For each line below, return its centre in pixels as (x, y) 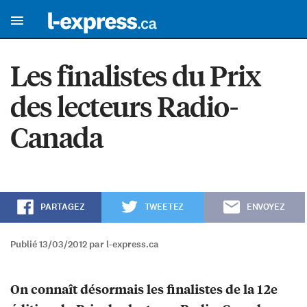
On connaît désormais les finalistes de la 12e (144, 289)
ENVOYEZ (266, 207)
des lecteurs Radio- (124, 106)
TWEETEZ (164, 207)
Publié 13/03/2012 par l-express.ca (85, 245)
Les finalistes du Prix (136, 75)
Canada (57, 137)
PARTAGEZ (62, 207)
